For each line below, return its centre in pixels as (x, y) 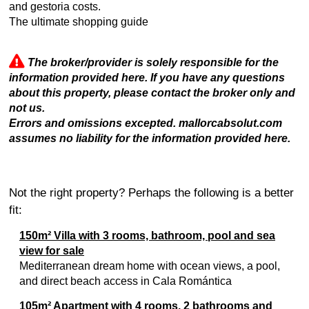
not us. (27, 108)
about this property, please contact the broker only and (152, 93)
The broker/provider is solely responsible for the (153, 62)
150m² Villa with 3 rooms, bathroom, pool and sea (147, 236)
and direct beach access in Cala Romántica (126, 281)
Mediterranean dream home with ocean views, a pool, (150, 266)
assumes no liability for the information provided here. (150, 138)
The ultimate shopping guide (79, 22)
